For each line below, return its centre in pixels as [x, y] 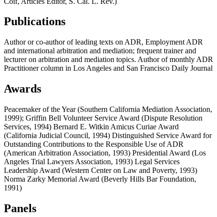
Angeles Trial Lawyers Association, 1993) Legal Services [92, 162]
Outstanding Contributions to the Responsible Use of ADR [94, 144]
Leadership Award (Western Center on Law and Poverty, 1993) [101, 170]
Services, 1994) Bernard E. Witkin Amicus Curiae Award [91, 127]
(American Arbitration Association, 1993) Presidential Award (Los [105, 153]
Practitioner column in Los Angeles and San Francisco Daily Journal [108, 68]
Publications [35, 22]
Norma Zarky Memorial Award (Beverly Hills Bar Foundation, [100, 179]
